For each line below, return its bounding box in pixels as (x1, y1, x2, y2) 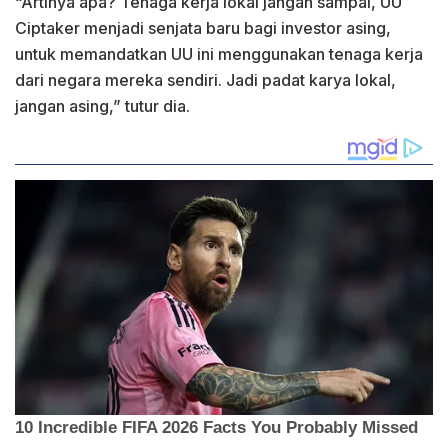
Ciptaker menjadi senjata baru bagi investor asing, (15, 18, 391, 39)
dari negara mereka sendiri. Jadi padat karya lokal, (15, 70, 396, 91)
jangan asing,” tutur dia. (15, 96, 190, 117)
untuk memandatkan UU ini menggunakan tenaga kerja (15, 44, 423, 65)
